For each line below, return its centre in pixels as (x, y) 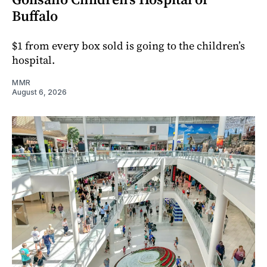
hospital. (33, 60)
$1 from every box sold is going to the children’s (128, 46)
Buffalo (35, 16)
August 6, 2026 (39, 92)
